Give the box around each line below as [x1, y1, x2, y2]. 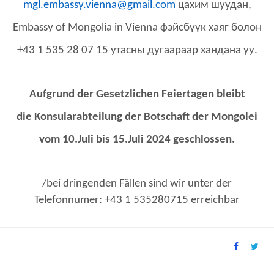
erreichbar [191, 194, 240, 207]
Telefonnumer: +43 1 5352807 [34, 194, 176, 207]
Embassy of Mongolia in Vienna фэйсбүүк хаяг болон [12, 22, 262, 34]
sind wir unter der [149, 178, 232, 190]
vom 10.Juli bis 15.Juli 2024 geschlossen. [39, 134, 235, 146]
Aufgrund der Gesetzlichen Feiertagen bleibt [29, 89, 245, 101]
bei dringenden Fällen [46, 178, 149, 190]
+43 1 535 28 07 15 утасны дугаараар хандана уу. [17, 45, 257, 57]
